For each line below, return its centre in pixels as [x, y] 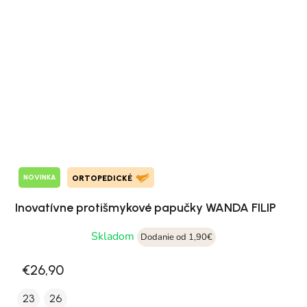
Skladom [114, 236]
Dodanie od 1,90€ [176, 237]
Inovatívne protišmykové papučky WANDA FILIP [146, 207]
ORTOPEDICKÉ [102, 178]
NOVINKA [39, 177]
